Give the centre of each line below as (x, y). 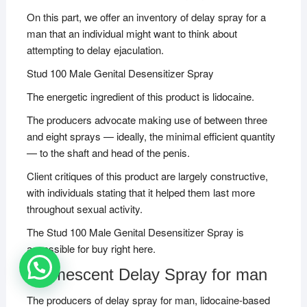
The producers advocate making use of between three (147, 119)
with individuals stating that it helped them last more (140, 192)
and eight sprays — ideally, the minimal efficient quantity (151, 136)
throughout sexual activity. (84, 208)
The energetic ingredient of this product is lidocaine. (140, 96)
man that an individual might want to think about (132, 33)
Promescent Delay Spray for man (147, 274)
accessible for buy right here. (91, 248)
